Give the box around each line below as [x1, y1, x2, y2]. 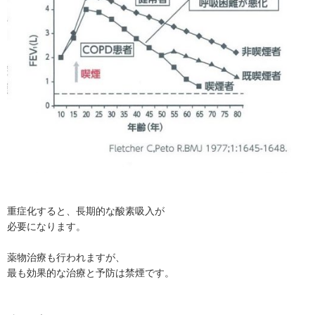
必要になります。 [7, 221, 86, 232]
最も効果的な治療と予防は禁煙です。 [7, 267, 174, 278]
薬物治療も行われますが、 [7, 252, 125, 263]
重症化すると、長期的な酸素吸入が [7, 205, 165, 217]
